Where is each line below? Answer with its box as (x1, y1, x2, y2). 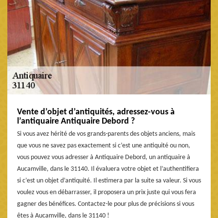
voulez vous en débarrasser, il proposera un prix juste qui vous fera (17, 188, 196, 196)
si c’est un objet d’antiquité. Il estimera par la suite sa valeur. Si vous (17, 177, 201, 184)
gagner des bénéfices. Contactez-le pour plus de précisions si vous (17, 200, 194, 208)
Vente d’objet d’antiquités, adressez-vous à (17, 107, 175, 117)
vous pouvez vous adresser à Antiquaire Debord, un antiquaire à (17, 153, 190, 161)
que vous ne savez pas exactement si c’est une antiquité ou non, (17, 142, 190, 149)
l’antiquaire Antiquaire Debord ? (17, 116, 135, 126)
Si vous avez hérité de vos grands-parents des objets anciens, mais (17, 130, 195, 138)
